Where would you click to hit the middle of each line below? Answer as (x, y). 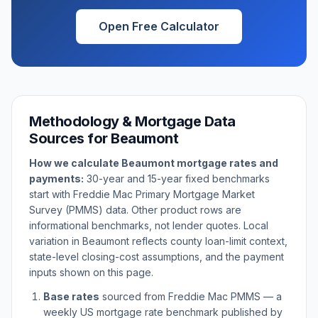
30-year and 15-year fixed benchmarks (177, 179)
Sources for (70, 138)
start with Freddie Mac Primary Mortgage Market (142, 194)
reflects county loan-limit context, (208, 241)
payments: (56, 179)
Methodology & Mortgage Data (132, 121)
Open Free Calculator (159, 26)
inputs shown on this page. (91, 272)
